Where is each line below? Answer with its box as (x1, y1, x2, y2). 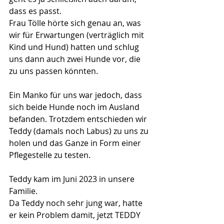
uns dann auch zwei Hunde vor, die (9, 53, 142, 64)
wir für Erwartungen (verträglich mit (9, 29, 146, 40)
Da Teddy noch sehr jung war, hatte (9, 197, 144, 208)
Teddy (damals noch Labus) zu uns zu (9, 125, 150, 136)
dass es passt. (9, 5, 61, 16)
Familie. (9, 185, 37, 196)
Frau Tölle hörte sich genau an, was (9, 17, 143, 28)
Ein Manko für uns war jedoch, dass (9, 89, 144, 100)
